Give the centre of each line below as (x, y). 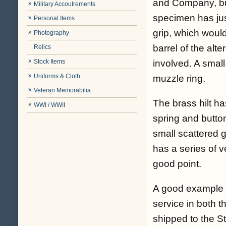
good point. (177, 164)
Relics (43, 47)
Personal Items (54, 18)
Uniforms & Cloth (57, 76)
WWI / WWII (50, 105)
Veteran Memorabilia (63, 91)
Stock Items (50, 62)
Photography (52, 33)
